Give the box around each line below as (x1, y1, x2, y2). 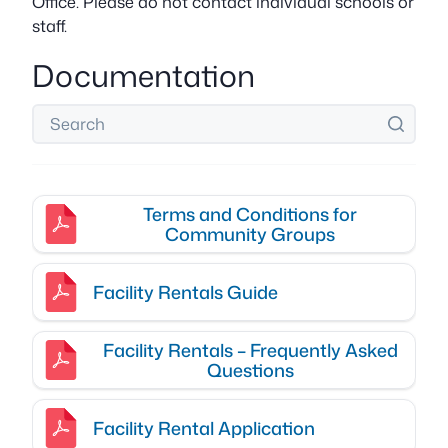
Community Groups (165, 220, 335, 247)
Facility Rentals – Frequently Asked (102, 336, 398, 363)
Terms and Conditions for (143, 200, 357, 227)
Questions (206, 356, 294, 383)
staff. (32, 14, 67, 38)
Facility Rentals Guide (93, 278, 278, 305)
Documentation (32, 53, 255, 97)
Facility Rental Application (93, 414, 315, 441)
